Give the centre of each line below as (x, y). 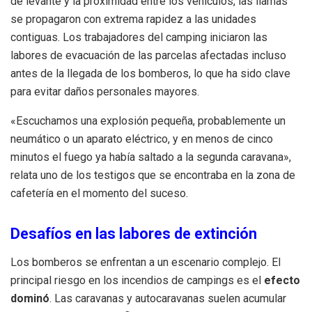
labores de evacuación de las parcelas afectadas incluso (148, 55)
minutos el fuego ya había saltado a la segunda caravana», (151, 157)
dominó (30, 298)
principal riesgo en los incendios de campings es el (137, 280)
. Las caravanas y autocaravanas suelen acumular (168, 298)
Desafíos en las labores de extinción (134, 233)
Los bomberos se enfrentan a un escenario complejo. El (146, 262)
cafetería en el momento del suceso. (99, 193)
